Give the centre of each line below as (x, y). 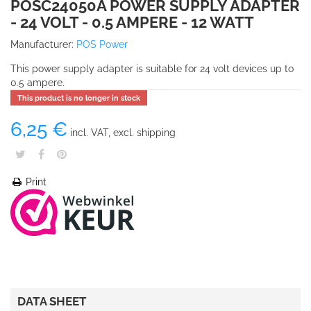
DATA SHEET (52, 301)
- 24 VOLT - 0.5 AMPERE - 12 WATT (132, 22)
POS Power (102, 44)
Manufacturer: (42, 44)
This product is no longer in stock (79, 98)
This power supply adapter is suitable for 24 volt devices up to (152, 69)
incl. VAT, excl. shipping (121, 133)
